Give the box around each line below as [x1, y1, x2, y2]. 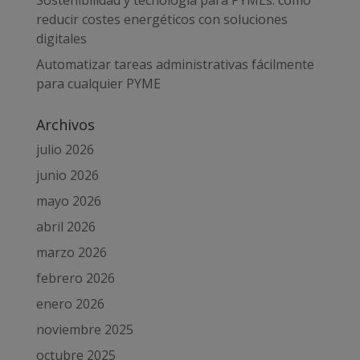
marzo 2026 [35, 243, 107, 261]
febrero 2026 [35, 268, 115, 287]
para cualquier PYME [35, 74, 161, 92]
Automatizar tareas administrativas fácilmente [35, 55, 314, 73]
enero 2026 [35, 294, 104, 313]
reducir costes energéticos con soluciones [35, 10, 288, 28]
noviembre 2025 [35, 320, 133, 338]
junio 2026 [35, 166, 99, 184]
